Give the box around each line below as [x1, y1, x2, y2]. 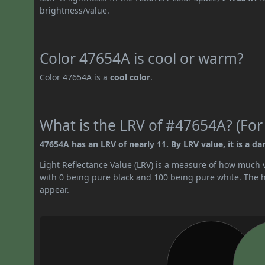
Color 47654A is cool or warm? [40, 48, 244, 68]
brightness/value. [40, 4, 110, 16]
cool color [110, 71, 151, 83]
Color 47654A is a [40, 71, 111, 83]
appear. [40, 183, 70, 195]
